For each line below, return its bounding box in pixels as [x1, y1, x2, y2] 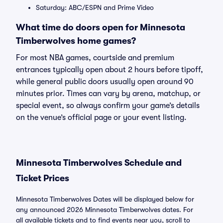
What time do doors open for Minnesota [16, 22, 185, 32]
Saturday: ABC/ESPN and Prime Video [36, 3, 154, 11]
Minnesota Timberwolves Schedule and [16, 158, 182, 168]
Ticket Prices [16, 173, 69, 183]
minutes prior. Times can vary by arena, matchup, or [16, 89, 201, 98]
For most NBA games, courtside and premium [16, 53, 174, 62]
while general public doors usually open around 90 [16, 77, 194, 86]
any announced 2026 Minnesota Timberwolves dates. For [16, 206, 193, 214]
